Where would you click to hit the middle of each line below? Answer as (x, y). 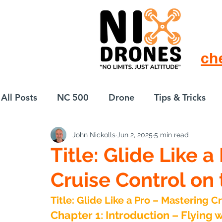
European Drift (52, 137)
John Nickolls (94, 135)
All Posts (19, 97)
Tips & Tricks (180, 97)
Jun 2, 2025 (135, 135)
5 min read (171, 135)
